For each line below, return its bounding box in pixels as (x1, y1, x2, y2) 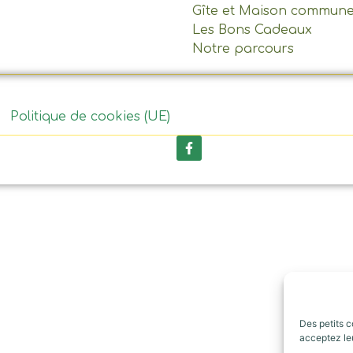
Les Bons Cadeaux (192, 23, 312, 38)
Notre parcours (192, 42, 294, 57)
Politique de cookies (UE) (10, 110, 170, 124)
